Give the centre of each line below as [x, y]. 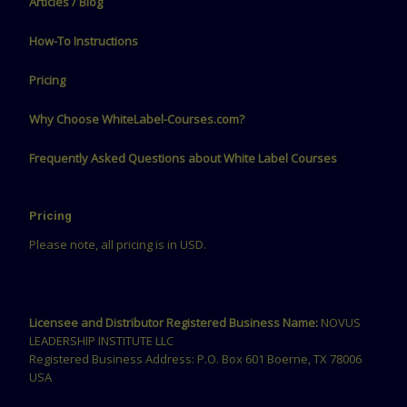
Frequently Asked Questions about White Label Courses [183, 158]
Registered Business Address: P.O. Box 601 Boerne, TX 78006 [195, 358]
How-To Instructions [84, 40]
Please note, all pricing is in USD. [118, 244]
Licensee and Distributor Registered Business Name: [174, 322]
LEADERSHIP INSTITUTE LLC [101, 340]
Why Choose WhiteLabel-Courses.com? [137, 119]
